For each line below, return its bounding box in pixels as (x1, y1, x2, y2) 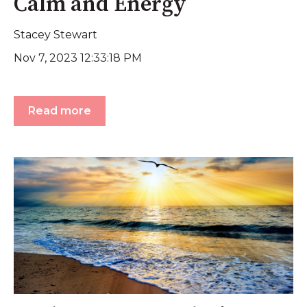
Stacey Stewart (14, 28, 97, 42)
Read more (28, 104, 91, 118)
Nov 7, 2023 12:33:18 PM (14, 51, 142, 64)
